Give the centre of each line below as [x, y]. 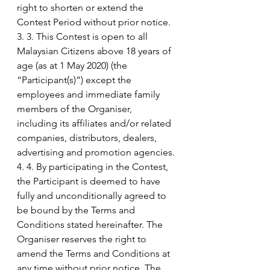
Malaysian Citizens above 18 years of [95, 51]
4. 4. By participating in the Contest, [94, 166]
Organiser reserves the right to [83, 239]
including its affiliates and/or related [95, 123]
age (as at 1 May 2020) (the [73, 65]
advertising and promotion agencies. [96, 152]
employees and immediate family [89, 94]
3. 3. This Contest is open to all [83, 36]
